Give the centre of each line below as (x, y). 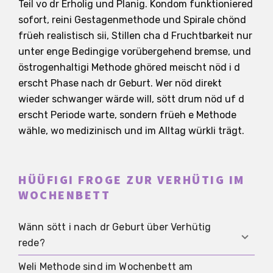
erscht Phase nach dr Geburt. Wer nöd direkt (120, 83)
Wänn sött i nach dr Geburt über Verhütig (115, 227)
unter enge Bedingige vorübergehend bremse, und (135, 52)
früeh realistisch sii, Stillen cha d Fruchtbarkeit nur (135, 36)
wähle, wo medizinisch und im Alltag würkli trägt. (131, 131)
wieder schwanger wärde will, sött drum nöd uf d (131, 99)
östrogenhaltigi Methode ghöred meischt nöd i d (129, 68)
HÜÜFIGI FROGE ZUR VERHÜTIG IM (132, 181)
